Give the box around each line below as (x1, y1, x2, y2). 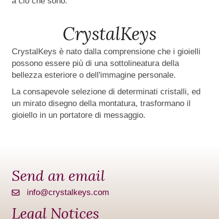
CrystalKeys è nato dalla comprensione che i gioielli (12, 47, 200, 57)
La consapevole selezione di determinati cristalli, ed (12, 87, 200, 97)
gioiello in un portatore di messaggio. (12, 110, 146, 120)
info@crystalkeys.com (27, 188, 109, 197)
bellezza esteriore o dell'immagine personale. (12, 70, 176, 80)
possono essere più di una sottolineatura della (12, 59, 179, 68)
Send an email (12, 166, 105, 185)
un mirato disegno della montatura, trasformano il (12, 99, 191, 109)
